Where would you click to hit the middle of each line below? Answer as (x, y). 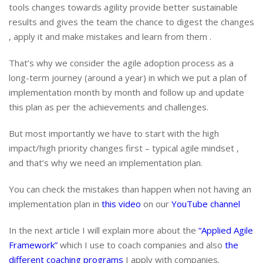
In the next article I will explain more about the (102, 230)
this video (121, 204)
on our (156, 204)
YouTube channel (207, 204)
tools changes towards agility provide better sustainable (123, 7)
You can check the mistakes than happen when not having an (130, 189)
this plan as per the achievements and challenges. (109, 107)
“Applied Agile (225, 230)
